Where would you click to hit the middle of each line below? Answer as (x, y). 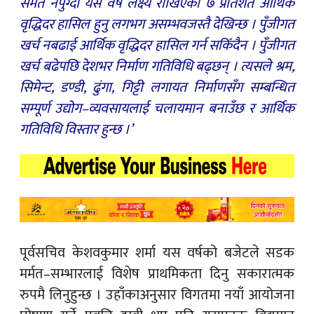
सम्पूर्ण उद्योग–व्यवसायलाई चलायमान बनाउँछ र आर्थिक (157, 108)
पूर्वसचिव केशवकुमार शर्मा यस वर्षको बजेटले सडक (157, 253)
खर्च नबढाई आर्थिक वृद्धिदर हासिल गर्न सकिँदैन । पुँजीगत (157, 45)
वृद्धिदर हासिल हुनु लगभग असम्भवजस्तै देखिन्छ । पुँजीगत (157, 24)
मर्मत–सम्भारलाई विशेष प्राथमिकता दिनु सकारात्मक (157, 274)
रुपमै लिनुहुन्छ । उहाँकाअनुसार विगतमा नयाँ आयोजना (157, 295)
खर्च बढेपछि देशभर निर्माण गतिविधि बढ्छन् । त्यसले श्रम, (157, 66)
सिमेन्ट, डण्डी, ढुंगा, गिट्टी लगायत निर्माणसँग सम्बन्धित (157, 87)
